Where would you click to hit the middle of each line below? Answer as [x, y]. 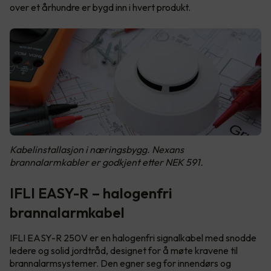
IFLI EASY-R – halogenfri [91, 193]
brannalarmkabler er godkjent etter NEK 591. [106, 162]
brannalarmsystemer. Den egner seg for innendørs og [120, 263]
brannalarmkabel [67, 212]
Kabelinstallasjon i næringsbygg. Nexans [97, 149]
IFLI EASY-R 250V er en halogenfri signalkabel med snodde [133, 237]
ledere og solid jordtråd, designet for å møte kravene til [124, 250]
